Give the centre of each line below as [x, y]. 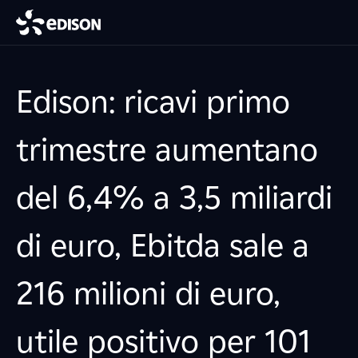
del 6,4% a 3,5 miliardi [174, 197]
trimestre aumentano [167, 149]
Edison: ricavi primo [153, 101]
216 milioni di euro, [148, 293]
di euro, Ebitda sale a [163, 245]
